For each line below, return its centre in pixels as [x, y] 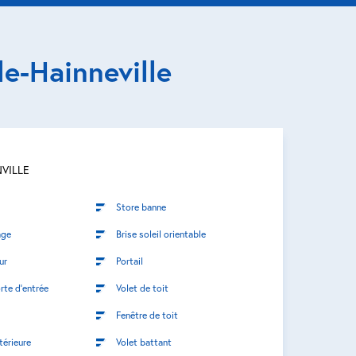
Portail [129, 260]
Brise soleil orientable [161, 233]
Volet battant [143, 341]
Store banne [141, 206]
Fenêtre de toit [147, 314]
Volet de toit [142, 287]
